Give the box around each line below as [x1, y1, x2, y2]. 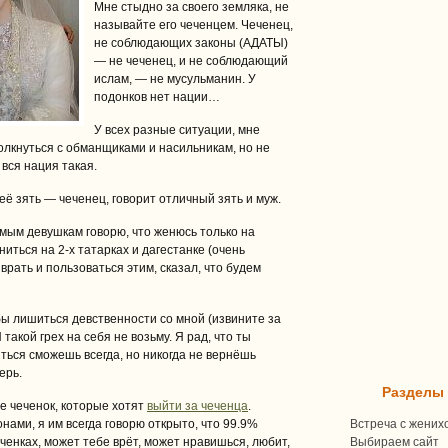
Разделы [382, 384, 444, 400]
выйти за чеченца [147, 399, 248, 413]
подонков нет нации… [94, 90, 220, 104]
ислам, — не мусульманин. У [94, 72, 256, 86]
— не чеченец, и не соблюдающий [94, 54, 288, 68]
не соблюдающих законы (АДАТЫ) [94, 36, 288, 50]
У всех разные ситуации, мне [94, 123, 260, 137]
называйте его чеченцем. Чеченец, [94, 18, 293, 32]
